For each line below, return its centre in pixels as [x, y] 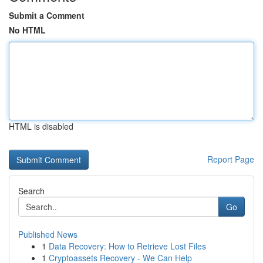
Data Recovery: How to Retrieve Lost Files [127, 246]
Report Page [231, 159]
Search [31, 191]
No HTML [27, 30]
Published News [48, 234]
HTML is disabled [41, 126]
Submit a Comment [47, 15]
